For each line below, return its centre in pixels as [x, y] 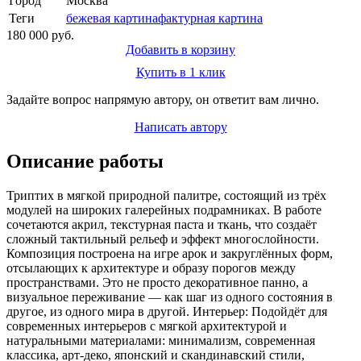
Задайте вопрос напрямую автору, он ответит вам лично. [163, 99]
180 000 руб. [40, 35]
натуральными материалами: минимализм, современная [161, 340]
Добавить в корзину [180, 49]
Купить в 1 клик [180, 72]
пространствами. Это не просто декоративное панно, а [157, 282]
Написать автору [180, 127]
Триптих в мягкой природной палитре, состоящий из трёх [166, 195]
